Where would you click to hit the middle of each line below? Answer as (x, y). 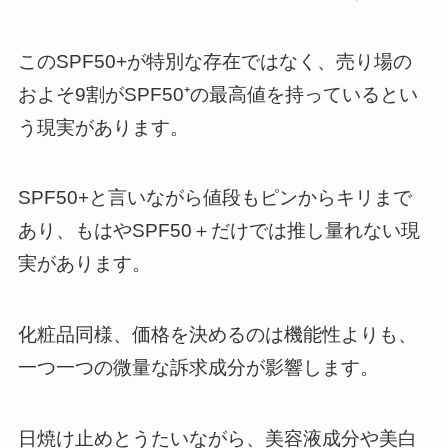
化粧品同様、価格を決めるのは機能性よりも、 (217, 335)
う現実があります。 (103, 127)
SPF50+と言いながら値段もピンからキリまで (214, 198)
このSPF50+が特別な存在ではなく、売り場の (214, 61)
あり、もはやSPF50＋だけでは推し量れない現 (218, 231)
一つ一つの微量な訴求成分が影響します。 (198, 368)
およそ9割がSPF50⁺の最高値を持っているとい (217, 94)
